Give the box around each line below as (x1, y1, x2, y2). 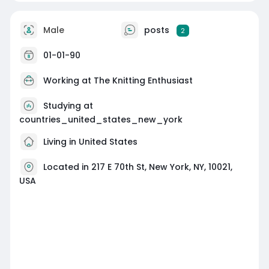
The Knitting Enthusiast (93, 74, 193, 86)
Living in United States (40, 135, 138, 148)
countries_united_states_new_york (19, 113, 183, 125)
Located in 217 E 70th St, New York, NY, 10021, (43, 160, 232, 173)
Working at (43, 74, 94, 86)
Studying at (43, 99, 93, 112)
